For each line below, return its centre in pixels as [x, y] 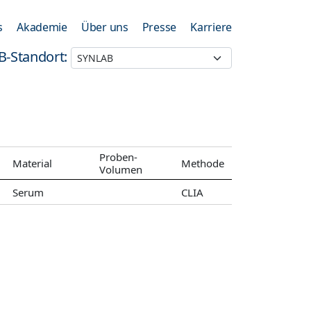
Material [32, 163]
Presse [159, 27]
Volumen [121, 169]
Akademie [42, 27]
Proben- [119, 157]
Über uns [104, 27]
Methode [202, 163]
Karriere [211, 27]
